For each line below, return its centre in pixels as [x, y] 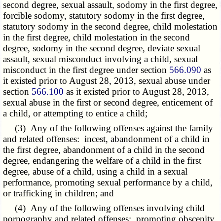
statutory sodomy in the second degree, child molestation [110, 26]
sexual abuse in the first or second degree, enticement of [108, 102]
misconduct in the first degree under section [86, 70]
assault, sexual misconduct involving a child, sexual [101, 59]
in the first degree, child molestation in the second [97, 37]
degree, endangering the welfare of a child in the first [102, 160]
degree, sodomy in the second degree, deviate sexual [102, 48]
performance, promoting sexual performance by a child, [108, 182]
